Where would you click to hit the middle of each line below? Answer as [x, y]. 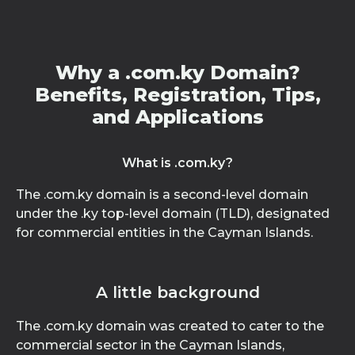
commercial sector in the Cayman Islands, [150, 345]
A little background [177, 292]
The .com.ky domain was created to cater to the [170, 326]
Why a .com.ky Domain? [177, 73]
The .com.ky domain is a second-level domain [162, 195]
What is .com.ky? [177, 163]
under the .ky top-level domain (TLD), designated [173, 214]
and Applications [177, 117]
